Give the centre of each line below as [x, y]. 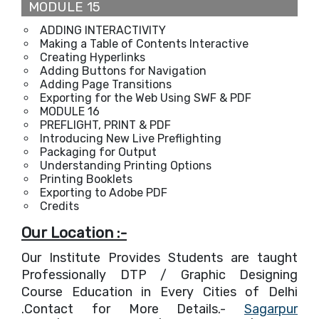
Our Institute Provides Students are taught [159, 257]
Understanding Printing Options [126, 165]
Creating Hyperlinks [93, 57]
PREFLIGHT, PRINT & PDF [105, 125]
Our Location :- [74, 232]
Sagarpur [271, 309]
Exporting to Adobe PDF [104, 192]
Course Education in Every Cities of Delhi [159, 292]
